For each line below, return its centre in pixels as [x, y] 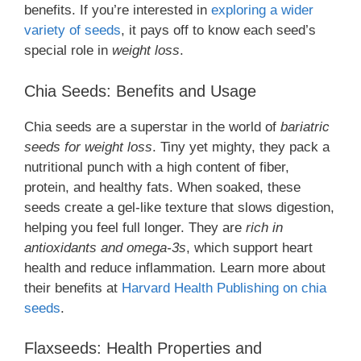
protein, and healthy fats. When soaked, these [162, 187]
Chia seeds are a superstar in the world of [152, 127]
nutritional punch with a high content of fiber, [157, 167]
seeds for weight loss [88, 147]
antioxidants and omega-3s [105, 247]
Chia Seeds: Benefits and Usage [140, 91]
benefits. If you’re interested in [118, 10]
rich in [264, 227]
